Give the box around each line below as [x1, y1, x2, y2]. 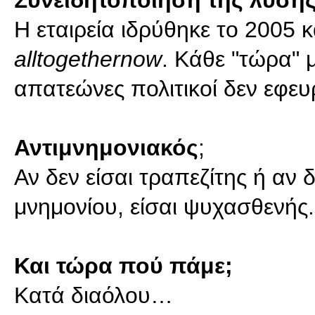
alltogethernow [14, 46, 162, 72]
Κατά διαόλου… [14, 283, 173, 308]
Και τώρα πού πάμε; [14, 253, 290, 278]
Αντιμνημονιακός [14, 135, 198, 160]
